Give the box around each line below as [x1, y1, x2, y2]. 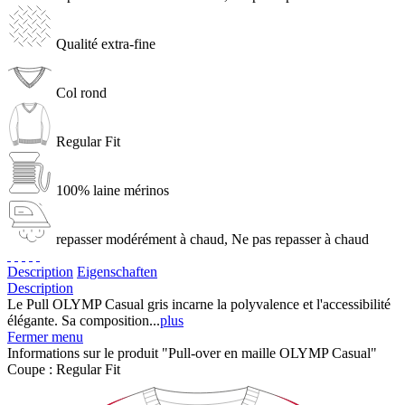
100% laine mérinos [56, 182, 169, 198]
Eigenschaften [77, 263, 157, 279]
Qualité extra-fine [56, 35, 155, 52]
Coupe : [7, 361, 56, 377]
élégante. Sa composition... [7, 312, 160, 328]
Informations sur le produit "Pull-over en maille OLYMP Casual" [7, 344, 377, 361]
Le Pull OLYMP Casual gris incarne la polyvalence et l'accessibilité [7, 296, 391, 312]
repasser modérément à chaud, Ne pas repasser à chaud [56, 231, 369, 247]
